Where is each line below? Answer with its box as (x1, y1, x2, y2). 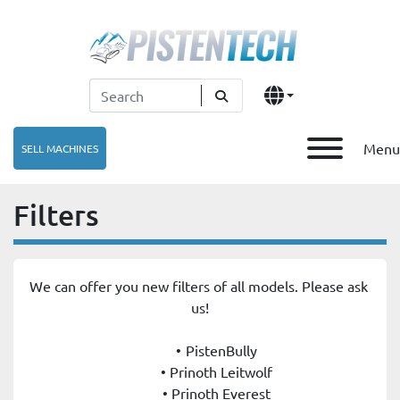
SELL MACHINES (21, 141, 98, 155)
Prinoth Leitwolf (170, 362, 273, 381)
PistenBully (185, 341, 257, 360)
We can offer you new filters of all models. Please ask (29, 277, 368, 296)
